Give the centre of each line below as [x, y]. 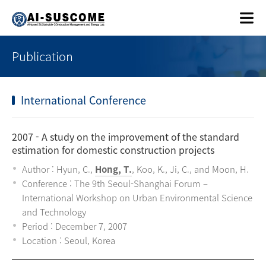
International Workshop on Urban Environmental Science [137, 198]
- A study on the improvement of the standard [136, 137]
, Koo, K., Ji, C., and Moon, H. [190, 169]
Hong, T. [113, 169]
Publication [42, 56]
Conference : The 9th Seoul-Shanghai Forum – [115, 183]
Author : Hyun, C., [58, 169]
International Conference [83, 100]
